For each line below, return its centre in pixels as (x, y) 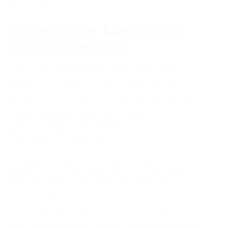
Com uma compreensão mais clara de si (91, 70)
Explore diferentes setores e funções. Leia (97, 168)
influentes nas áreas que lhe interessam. (92, 211)
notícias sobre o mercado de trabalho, (89, 182)
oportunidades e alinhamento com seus (91, 127)
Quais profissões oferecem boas (76, 112)
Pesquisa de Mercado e (95, 31)
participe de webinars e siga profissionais (95, 196)
